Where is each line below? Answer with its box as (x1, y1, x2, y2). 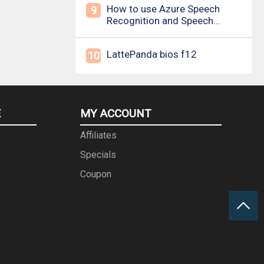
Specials (80, 149, 116, 160)
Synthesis (107, 27, 150, 38)
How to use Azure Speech (107, 3, 220, 15)
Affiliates (80, 130, 117, 141)
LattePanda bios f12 (107, 48, 197, 60)
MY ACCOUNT (80, 107, 151, 120)
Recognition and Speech (107, 15, 213, 27)
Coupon (80, 169, 111, 180)
